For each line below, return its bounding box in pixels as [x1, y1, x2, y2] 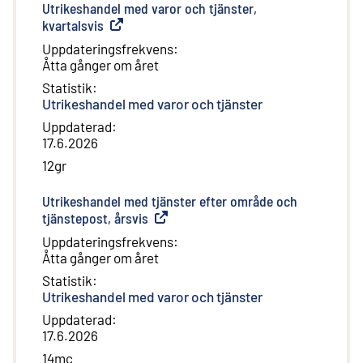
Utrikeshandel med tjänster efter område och [42, 191, 297, 210]
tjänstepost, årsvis [42, 208, 148, 227]
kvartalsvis [42, 15, 104, 34]
